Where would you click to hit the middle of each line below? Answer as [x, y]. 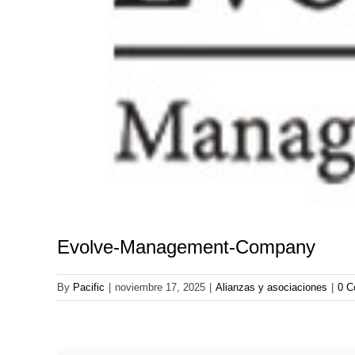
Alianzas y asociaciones [271, 287]
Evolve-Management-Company [186, 247]
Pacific [89, 287]
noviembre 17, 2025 [160, 287]
